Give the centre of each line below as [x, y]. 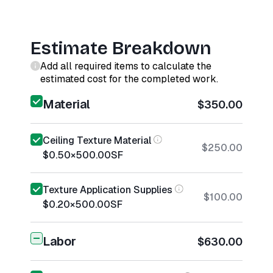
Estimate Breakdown [121, 48]
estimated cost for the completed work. [129, 79]
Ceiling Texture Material [97, 140]
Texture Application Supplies [108, 190]
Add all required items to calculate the [126, 66]
